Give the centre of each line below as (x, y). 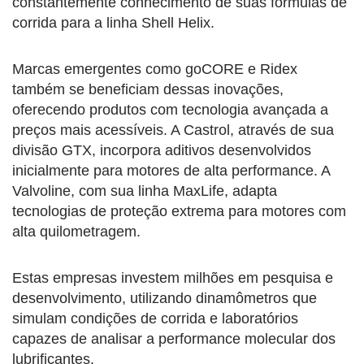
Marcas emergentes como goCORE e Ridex (155, 69)
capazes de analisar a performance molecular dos (174, 338)
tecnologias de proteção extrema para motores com (179, 211)
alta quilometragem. (76, 231)
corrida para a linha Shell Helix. (113, 22)
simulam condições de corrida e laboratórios (155, 318)
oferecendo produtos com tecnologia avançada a (170, 109)
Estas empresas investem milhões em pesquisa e (173, 277)
